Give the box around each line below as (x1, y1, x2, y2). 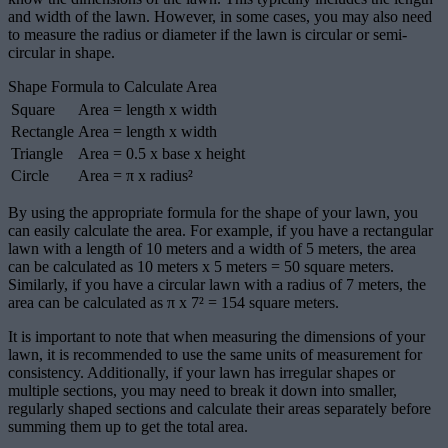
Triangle (11, 145, 63, 163)
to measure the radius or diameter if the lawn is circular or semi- (8, 26, 407, 44)
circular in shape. (8, 44, 115, 62)
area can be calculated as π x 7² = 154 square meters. (8, 294, 339, 312)
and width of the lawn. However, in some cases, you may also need (8, 8, 432, 26)
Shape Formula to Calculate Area (8, 78, 217, 96)
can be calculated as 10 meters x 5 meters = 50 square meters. (8, 258, 394, 276)
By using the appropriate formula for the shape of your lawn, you (8, 204, 418, 222)
